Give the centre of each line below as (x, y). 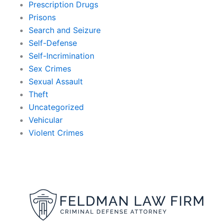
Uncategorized (56, 107)
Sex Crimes (50, 69)
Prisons (42, 18)
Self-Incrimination (61, 56)
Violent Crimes (56, 133)
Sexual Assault (56, 82)
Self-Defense (53, 43)
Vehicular (46, 120)
